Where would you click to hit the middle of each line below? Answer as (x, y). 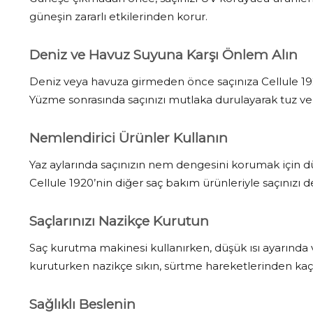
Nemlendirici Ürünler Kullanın (129, 138)
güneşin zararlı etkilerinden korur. (118, 16)
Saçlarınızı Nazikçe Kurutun (119, 221)
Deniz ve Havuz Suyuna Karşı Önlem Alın (163, 54)
